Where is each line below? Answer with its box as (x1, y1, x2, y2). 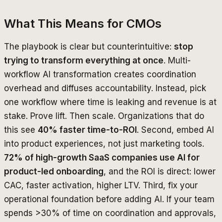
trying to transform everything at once (4, 55, 164, 65)
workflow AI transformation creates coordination (4, 69, 196, 79)
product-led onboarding (4, 166, 104, 176)
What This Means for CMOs (4, 16, 162, 31)
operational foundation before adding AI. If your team (4, 194, 215, 204)
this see (4, 124, 38, 135)
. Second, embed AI (137, 124, 214, 135)
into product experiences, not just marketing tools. (4, 138, 204, 149)
